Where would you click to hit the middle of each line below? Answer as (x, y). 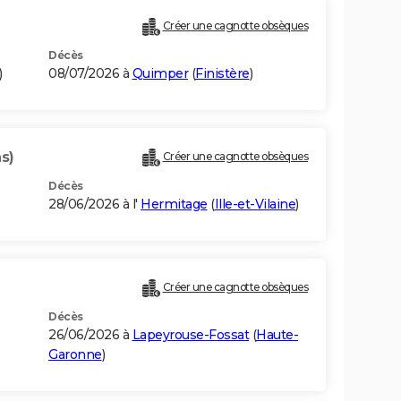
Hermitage (174, 205)
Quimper (160, 74)
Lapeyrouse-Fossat (190, 335)
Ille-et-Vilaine (255, 205)
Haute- (277, 335)
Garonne (75, 355)
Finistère (222, 74)
